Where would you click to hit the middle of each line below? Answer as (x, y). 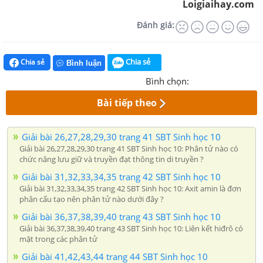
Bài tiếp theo (127, 102)
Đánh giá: (156, 25)
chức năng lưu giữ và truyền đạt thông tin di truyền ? (112, 159)
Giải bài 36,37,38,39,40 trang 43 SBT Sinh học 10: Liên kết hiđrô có (131, 228)
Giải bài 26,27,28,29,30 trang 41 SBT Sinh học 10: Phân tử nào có (129, 148)
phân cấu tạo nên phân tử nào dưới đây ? (92, 199)
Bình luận (84, 63)
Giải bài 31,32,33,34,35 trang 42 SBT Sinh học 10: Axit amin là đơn (130, 188)
